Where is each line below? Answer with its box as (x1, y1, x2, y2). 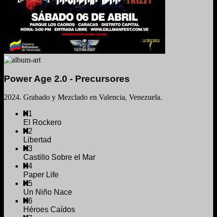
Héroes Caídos (23, 205, 75, 214)
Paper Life (23, 170, 59, 179)
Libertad (23, 136, 51, 144)
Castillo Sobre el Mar (23, 153, 95, 162)
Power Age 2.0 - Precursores (4, 73, 130, 84)
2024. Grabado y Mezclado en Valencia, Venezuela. (4, 93, 162, 102)
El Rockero (23, 118, 62, 127)
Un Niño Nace (23, 188, 72, 197)
